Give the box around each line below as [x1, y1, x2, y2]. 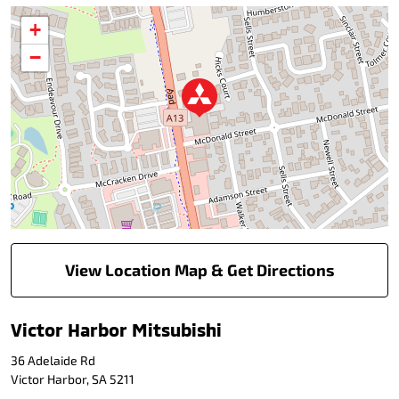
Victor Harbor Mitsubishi [11, 319, 222, 340]
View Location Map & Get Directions [65, 260, 334, 280]
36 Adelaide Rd [11, 353, 95, 368]
